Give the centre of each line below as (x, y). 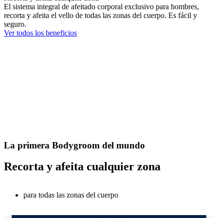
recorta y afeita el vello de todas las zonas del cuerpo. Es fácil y (100, 15)
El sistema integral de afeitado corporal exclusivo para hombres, (101, 6)
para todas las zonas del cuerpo (71, 195)
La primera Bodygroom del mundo (74, 145)
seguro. (15, 24)
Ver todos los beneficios (40, 33)
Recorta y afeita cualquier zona (82, 167)
